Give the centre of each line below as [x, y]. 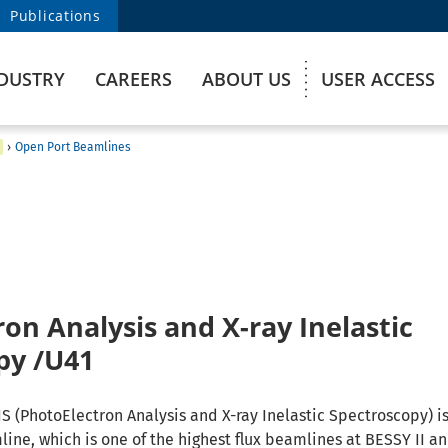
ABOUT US [246, 79]
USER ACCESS [378, 79]
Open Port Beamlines [73, 147]
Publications [55, 15]
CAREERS [133, 79]
